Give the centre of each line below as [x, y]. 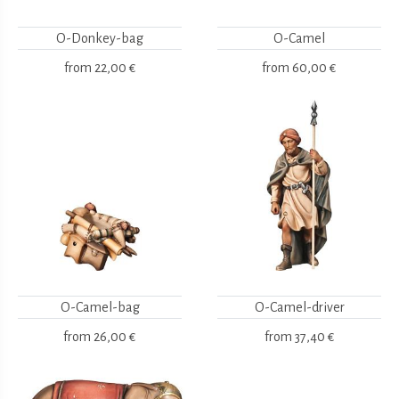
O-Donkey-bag [100, 38]
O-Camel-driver [299, 307]
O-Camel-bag [100, 307]
